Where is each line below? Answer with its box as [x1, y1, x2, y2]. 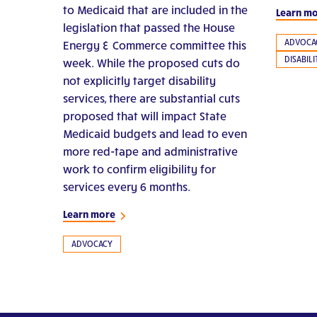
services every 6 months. [62, 180, 190, 194]
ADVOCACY [71, 238, 113, 250]
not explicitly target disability [62, 74, 216, 88]
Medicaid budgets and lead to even [62, 127, 247, 141]
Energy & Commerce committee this [62, 38, 246, 52]
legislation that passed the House [62, 21, 235, 35]
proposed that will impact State [62, 109, 226, 123]
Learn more [62, 208, 115, 221]
